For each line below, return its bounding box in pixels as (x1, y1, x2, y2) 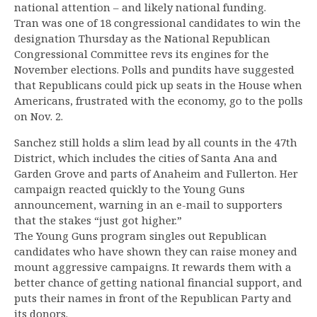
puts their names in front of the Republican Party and (14, 291, 292, 306)
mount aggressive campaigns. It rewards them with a (14, 260, 292, 275)
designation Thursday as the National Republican (14, 31, 270, 46)
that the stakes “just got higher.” (14, 213, 182, 228)
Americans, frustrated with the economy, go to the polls (14, 93, 303, 108)
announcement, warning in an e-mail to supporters (14, 197, 282, 212)
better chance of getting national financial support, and (14, 275, 302, 290)
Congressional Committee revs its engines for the (14, 47, 269, 62)
